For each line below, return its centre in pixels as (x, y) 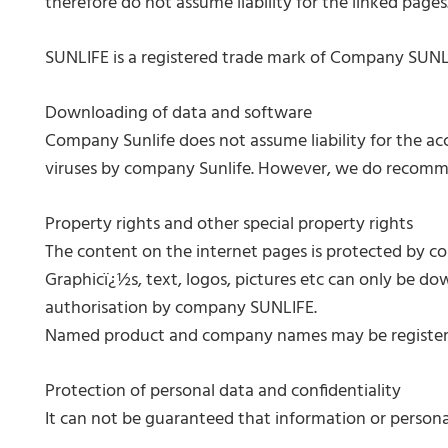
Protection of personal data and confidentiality (223, 391)
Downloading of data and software (178, 113)
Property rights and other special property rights (229, 224)
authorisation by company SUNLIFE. (181, 308)
